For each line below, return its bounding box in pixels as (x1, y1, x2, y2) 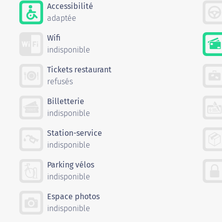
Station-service (47, 128, 102, 138)
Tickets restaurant (47, 65, 111, 75)
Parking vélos (47, 160, 94, 170)
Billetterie (47, 97, 84, 107)
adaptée (47, 13, 76, 23)
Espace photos (47, 192, 100, 202)
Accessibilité (47, 1, 93, 11)
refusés (47, 77, 73, 87)
